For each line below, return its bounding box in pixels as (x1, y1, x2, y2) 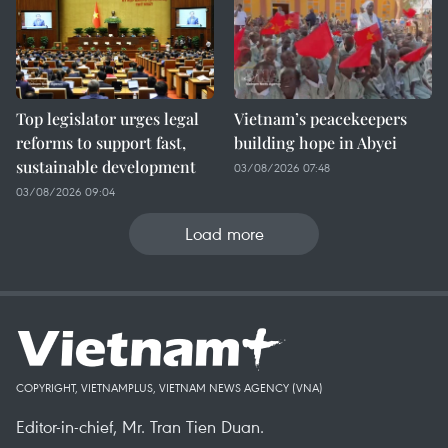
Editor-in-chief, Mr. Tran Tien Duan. (16, 415, 264, 438)
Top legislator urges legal (16, 108, 199, 129)
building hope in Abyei (234, 132, 397, 153)
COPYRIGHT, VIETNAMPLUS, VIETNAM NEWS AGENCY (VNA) (16, 380, 323, 395)
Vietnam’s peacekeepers (234, 108, 407, 129)
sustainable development (16, 156, 196, 177)
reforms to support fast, (16, 132, 186, 153)
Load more (184, 222, 264, 245)
